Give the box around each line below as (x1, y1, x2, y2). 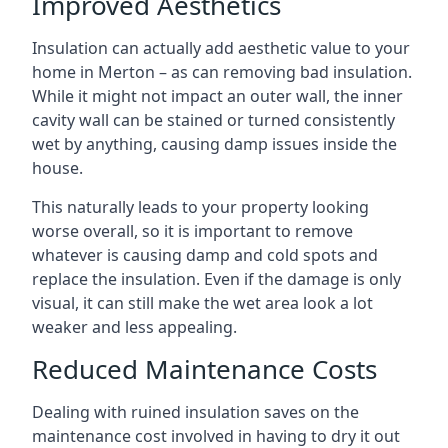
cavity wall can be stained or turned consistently (32, 109, 395, 131)
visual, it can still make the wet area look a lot (32, 292, 373, 314)
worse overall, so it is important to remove (32, 220, 353, 242)
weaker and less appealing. (32, 316, 237, 338)
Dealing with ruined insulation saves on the (32, 401, 359, 423)
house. (32, 157, 83, 179)
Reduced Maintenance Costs (32, 351, 377, 387)
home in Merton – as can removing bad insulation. (32, 61, 412, 83)
